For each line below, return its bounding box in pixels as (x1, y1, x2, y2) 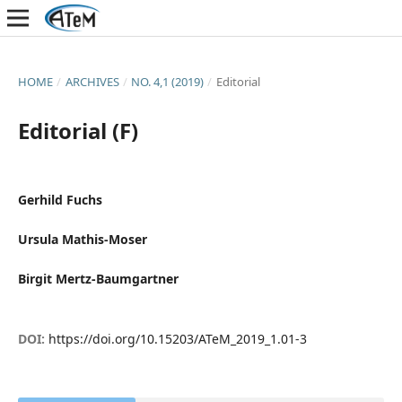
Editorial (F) (17, 115, 138, 145)
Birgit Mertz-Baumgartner (17, 270, 179, 288)
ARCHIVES (65, 73, 119, 90)
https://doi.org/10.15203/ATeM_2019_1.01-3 (48, 330, 307, 348)
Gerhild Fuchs (17, 190, 102, 208)
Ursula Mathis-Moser (17, 231, 147, 248)
